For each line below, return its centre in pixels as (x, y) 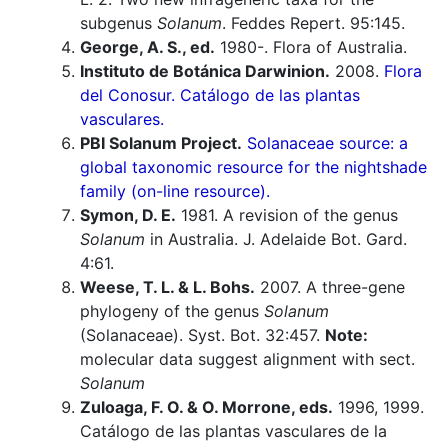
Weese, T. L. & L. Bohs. (167, 287)
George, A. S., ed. (147, 47)
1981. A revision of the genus (287, 215)
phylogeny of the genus (172, 311)
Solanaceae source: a (327, 143)
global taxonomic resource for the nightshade (253, 167)
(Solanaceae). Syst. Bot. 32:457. (202, 335)
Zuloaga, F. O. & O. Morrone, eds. (206, 407)
